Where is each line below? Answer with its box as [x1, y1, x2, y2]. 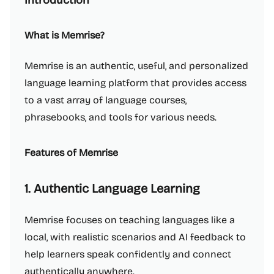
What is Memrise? [24, 29, 105, 41]
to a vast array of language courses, [24, 94, 187, 106]
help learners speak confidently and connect [24, 248, 231, 260]
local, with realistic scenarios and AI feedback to [24, 231, 246, 243]
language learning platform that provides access [24, 77, 246, 89]
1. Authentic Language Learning [24, 181, 200, 196]
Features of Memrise [24, 147, 118, 158]
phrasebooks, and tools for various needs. [24, 111, 217, 123]
